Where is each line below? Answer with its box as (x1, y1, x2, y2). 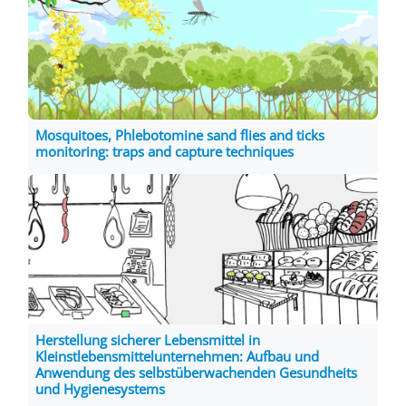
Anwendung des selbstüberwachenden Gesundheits (35, 362, 357, 382)
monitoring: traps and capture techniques (35, 142, 294, 161)
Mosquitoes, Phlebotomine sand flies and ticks (35, 126, 324, 145)
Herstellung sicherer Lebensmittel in (35, 330, 260, 349)
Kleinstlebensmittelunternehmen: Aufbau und (35, 346, 319, 365)
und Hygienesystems (35, 379, 165, 398)
